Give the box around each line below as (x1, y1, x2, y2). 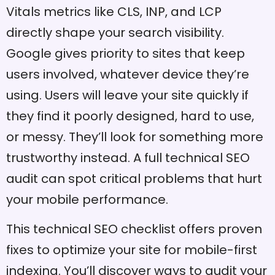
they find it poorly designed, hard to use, (6, 107, 254, 125)
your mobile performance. (6, 191, 168, 209)
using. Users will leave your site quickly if (6, 87, 249, 104)
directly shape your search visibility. (6, 24, 224, 42)
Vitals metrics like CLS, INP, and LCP (6, 3, 222, 21)
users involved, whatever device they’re (6, 66, 249, 83)
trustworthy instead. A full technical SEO (6, 149, 250, 167)
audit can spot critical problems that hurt (6, 170, 262, 188)
